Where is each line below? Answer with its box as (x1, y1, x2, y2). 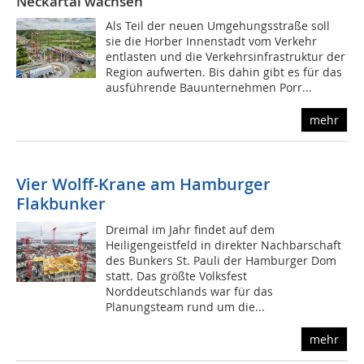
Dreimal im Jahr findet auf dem (106, 222, 275, 238)
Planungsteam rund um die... (106, 299, 266, 315)
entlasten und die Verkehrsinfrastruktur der (106, 49, 346, 65)
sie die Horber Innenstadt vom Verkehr (106, 33, 318, 50)
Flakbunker (16, 193, 106, 215)
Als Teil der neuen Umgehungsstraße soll (106, 18, 331, 34)
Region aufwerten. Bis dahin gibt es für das (106, 64, 343, 80)
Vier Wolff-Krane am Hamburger (16, 173, 271, 196)
